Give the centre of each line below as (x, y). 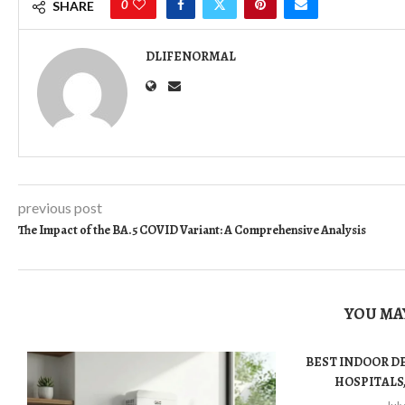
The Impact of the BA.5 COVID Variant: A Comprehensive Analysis (192, 230)
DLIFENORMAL (191, 57)
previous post (60, 207)
